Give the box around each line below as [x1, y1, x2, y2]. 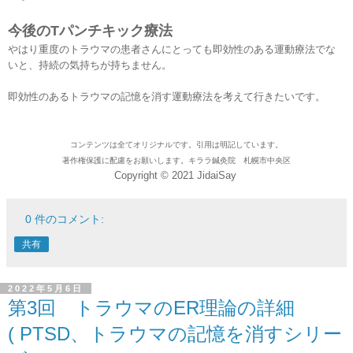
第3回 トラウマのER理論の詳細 [8, 297, 295, 319]
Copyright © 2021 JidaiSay [113, 169, 236, 182]
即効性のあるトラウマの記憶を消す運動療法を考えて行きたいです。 [8, 91, 325, 103]
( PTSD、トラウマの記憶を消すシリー [8, 323, 342, 345]
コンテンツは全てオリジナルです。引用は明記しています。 [70, 140, 283, 150]
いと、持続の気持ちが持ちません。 [8, 59, 172, 72]
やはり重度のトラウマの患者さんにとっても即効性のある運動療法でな [8, 43, 336, 56]
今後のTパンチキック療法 [8, 23, 173, 39]
